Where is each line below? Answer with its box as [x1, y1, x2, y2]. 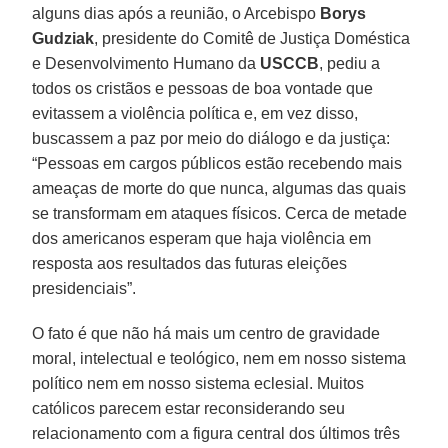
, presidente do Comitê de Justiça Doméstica [94, 29, 411, 47]
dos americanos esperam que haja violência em [32, 229, 372, 247]
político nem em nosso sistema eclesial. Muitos [32, 374, 365, 392]
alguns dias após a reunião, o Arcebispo [32, 4, 321, 22]
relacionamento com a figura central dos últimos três [32, 424, 401, 442]
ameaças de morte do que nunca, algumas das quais [32, 179, 407, 197]
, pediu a [319, 54, 381, 72]
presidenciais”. [32, 279, 137, 297]
